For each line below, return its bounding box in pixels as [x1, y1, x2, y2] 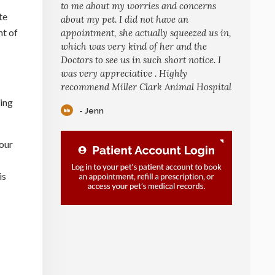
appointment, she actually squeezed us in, [61, 27, 231, 39]
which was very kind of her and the [61, 41, 207, 52]
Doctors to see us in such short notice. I [61, 54, 221, 66]
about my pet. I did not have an [61, 14, 188, 25]
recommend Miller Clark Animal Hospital [61, 81, 231, 93]
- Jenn [79, 106, 104, 115]
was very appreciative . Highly [61, 68, 187, 79]
